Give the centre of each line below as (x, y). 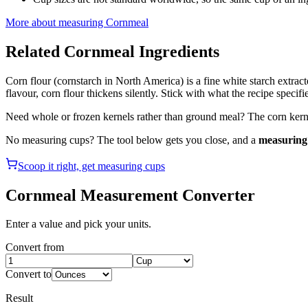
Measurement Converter (166, 195)
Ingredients (177, 51)
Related (35, 51)
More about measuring (56, 22)
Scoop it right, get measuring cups (91, 166)
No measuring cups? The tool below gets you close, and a (132, 140)
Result (19, 298)
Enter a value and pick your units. (78, 224)
